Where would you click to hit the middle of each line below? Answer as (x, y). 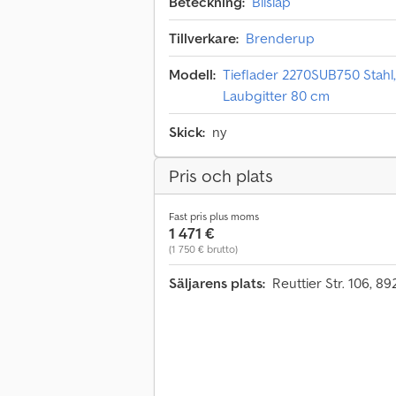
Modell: (192, 75)
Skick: (187, 132)
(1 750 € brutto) (203, 249)
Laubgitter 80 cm (276, 96)
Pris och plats (221, 176)
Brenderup (280, 38)
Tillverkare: (204, 38)
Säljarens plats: (217, 283)
